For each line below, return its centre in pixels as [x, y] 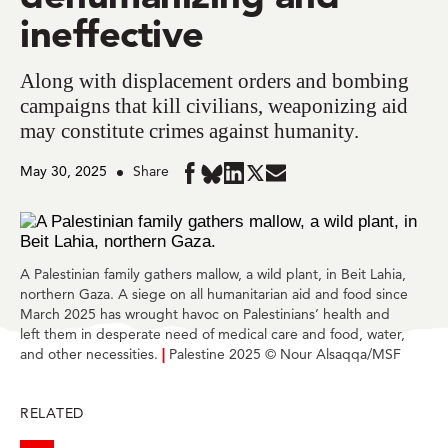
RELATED [52, 412]
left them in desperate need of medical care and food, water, [212, 333]
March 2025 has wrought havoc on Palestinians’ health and [205, 313]
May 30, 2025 [63, 170]
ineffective [112, 33]
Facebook [215, 261]
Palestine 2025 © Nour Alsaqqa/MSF [285, 353]
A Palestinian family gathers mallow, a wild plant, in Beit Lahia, [213, 273]
